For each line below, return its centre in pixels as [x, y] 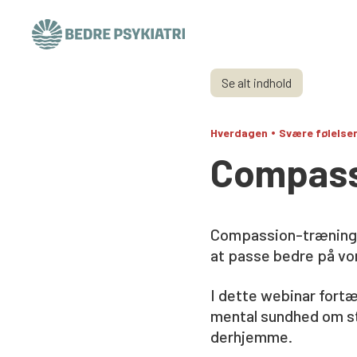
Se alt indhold [257, 82]
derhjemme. [251, 336]
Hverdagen [239, 133]
